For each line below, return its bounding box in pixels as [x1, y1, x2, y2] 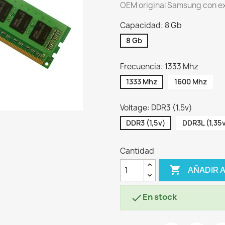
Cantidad [120, 145, 154, 156]
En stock [143, 191, 177, 202]
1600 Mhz [174, 76, 207, 86]
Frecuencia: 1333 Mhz [120, 61, 198, 72]
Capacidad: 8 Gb [120, 20, 182, 31]
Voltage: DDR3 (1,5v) [120, 102, 192, 113]
